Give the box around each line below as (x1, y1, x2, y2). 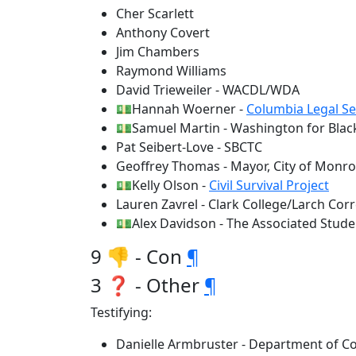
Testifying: (91, 304, 152, 321)
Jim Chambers (116, 43, 199, 60)
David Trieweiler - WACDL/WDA (116, 81, 300, 99)
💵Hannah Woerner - (116, 100, 246, 118)
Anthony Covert (116, 24, 210, 41)
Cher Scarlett (116, 5, 194, 22)
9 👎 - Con (91, 243, 187, 269)
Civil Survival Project (209, 176, 329, 194)
